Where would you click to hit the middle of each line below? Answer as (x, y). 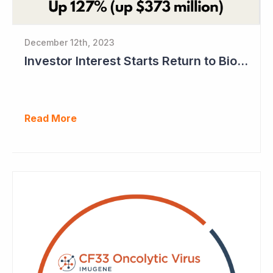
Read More (51, 118)
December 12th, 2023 (69, 42)
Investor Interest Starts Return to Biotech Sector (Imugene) (243, 61)
